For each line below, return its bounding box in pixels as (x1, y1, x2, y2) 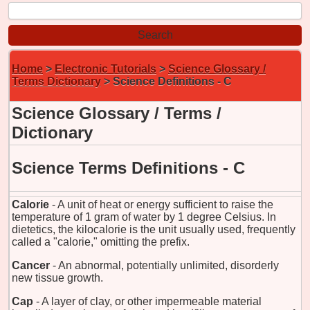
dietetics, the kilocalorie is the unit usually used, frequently (12, 223, 295, 235)
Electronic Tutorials (55, 62, 156, 75)
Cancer (12, 259, 50, 271)
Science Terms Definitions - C (12, 158, 245, 177)
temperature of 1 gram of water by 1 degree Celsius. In (12, 210, 276, 223)
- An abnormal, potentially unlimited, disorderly (53, 259, 279, 271)
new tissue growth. (12, 271, 103, 284)
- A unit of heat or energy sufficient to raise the (52, 198, 273, 210)
